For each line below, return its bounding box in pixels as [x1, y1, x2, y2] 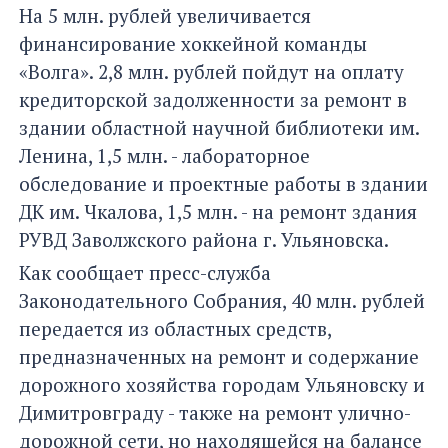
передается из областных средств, [19, 315, 331, 341]
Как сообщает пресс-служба [19, 259, 271, 285]
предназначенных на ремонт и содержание [19, 343, 419, 369]
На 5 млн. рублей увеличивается [19, 2, 311, 28]
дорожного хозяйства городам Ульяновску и [19, 371, 425, 397]
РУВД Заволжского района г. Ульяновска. [19, 226, 389, 252]
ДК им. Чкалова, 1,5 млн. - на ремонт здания [19, 198, 417, 224]
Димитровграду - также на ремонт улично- [19, 399, 411, 425]
